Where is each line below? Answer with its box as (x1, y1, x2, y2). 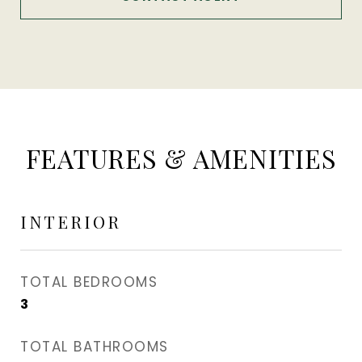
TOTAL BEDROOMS (20, 272, 158, 292)
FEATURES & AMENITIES (25, 141, 337, 175)
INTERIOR (20, 210, 121, 233)
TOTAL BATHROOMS (20, 337, 169, 356)
